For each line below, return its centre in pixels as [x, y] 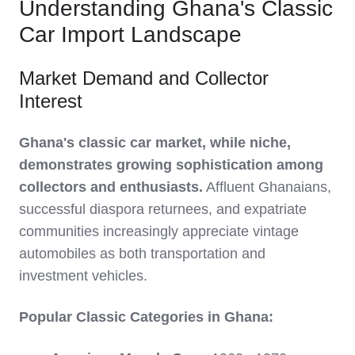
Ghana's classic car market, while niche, [155, 143]
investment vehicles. [83, 276]
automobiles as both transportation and [142, 254]
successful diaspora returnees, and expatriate [163, 210]
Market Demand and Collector [144, 78]
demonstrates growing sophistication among [171, 165]
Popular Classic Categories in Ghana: [146, 317]
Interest [51, 101]
